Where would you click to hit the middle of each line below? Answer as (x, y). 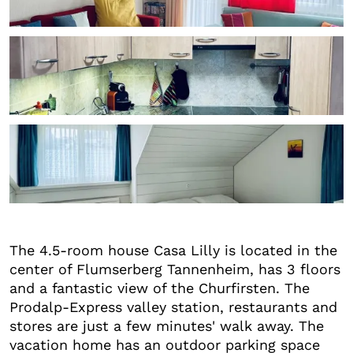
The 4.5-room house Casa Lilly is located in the (173, 250)
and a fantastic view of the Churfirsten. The (160, 288)
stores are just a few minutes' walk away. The (167, 325)
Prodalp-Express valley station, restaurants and (173, 307)
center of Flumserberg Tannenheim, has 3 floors (175, 269)
